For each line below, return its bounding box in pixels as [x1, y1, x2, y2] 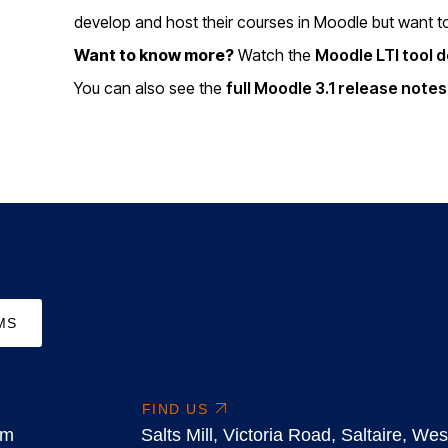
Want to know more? [73, 44, 234, 65]
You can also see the [73, 77, 226, 98]
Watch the [233, 44, 315, 65]
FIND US [141, 400, 209, 417]
